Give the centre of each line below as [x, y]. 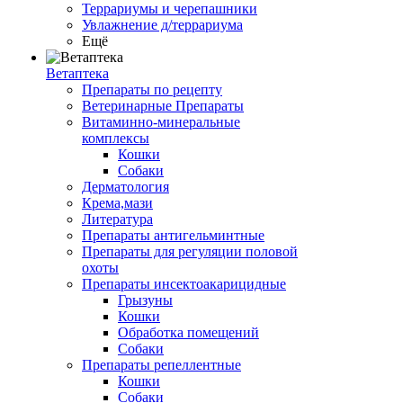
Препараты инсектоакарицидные [184, 284]
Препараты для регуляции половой [190, 251]
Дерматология [125, 187]
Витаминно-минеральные [161, 122]
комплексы [116, 138]
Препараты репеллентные [161, 365]
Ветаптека [77, 73]
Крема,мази [117, 203]
